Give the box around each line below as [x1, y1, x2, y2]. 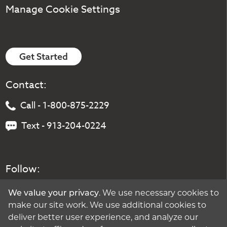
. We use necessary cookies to [99, 189, 219, 198]
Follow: [6, 162, 41, 177]
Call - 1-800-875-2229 [20, 99, 109, 113]
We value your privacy [8, 189, 99, 198]
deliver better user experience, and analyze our [8, 213, 198, 222]
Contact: [6, 78, 47, 93]
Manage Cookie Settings [6, 2, 121, 17]
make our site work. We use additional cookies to [8, 201, 206, 210]
